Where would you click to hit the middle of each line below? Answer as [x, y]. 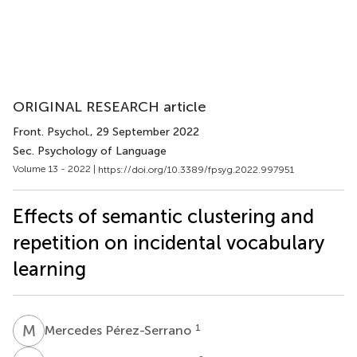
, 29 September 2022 [145, 132]
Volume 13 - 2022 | [55, 169]
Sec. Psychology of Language [90, 151]
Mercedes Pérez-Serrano [120, 330]
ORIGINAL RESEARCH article [110, 107]
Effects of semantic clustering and [163, 216]
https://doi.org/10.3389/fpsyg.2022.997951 [196, 169]
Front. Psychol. [51, 132]
